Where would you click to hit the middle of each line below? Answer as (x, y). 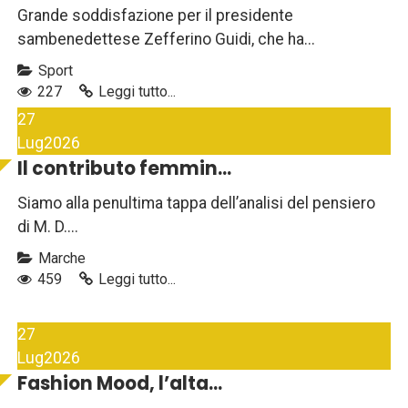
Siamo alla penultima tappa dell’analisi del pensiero (196, 204)
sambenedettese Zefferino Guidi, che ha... (166, 40)
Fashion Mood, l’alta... (120, 384)
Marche (60, 259)
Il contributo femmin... (124, 169)
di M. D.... (48, 227)
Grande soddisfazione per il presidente (155, 16)
